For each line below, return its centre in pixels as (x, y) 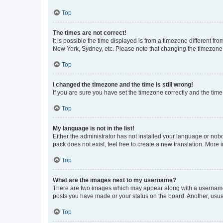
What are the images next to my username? (114, 180)
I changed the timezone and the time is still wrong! (123, 84)
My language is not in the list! (94, 128)
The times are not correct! (90, 33)
